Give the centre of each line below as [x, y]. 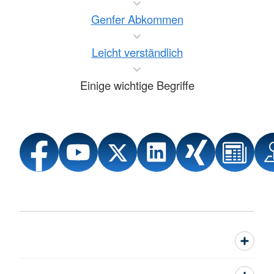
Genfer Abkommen [137, 19]
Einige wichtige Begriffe [137, 85]
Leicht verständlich [137, 52]
